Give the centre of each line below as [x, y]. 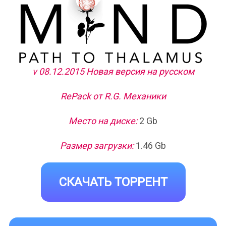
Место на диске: [103, 121]
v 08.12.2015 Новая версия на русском [113, 71]
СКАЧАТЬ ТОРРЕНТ [113, 182]
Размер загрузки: [97, 145]
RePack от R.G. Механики [113, 96]
